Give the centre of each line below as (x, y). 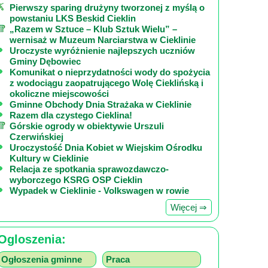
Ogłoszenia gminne (42, 259)
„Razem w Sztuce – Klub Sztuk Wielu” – (93, 29)
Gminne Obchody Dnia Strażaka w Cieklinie (100, 104)
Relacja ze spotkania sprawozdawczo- (89, 169)
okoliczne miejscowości (59, 94)
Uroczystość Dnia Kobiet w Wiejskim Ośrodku (106, 147)
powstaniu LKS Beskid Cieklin (73, 18)
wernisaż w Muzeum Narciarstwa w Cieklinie (103, 40)
